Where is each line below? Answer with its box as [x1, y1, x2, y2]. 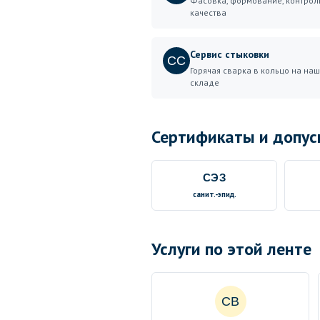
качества [190, 7, 226, 18]
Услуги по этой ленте [151, 238, 311, 260]
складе [190, 77, 219, 88]
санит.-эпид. [192, 189, 236, 199]
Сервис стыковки [190, 48, 269, 61]
